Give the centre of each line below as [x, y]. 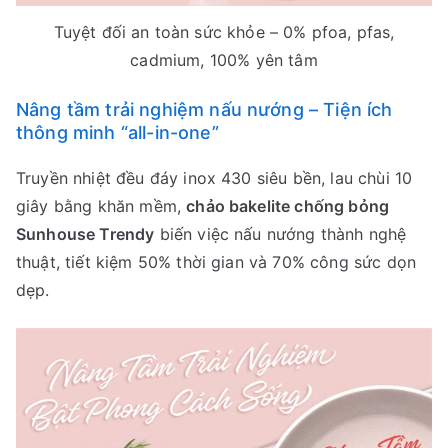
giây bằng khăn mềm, [101, 206]
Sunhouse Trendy [85, 234]
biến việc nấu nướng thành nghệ [280, 234]
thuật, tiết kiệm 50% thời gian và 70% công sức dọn [216, 262]
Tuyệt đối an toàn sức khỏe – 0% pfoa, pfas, [224, 32]
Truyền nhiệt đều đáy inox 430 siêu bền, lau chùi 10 [214, 178]
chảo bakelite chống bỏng [288, 206]
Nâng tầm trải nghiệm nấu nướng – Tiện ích [204, 110]
